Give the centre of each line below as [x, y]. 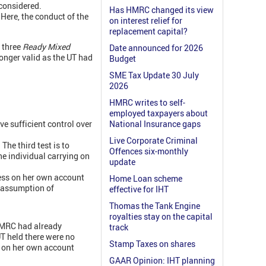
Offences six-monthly [149, 151]
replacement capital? [148, 31]
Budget [123, 59]
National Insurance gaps [155, 124]
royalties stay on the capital [161, 217]
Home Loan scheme [146, 179]
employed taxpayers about [159, 113]
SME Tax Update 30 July [154, 75]
